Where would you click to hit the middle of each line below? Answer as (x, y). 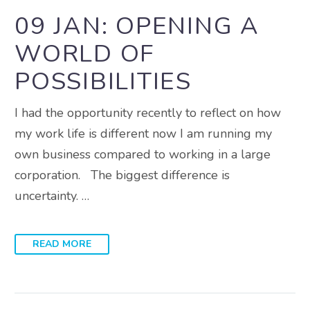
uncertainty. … (52, 195)
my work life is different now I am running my (143, 133)
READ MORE (62, 244)
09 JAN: (65, 26)
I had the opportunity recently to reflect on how (148, 112)
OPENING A (188, 26)
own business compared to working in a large (143, 154)
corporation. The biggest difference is (122, 175)
